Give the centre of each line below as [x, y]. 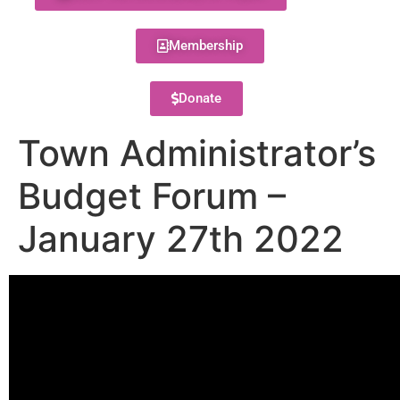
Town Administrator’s [197, 153]
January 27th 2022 [181, 239]
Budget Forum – [152, 196]
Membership [206, 46]
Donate [200, 98]
